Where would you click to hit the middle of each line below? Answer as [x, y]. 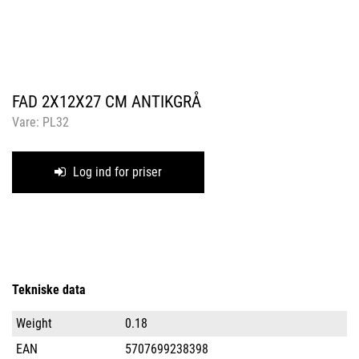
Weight [34, 323]
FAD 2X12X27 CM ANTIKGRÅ [107, 102]
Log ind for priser [116, 172]
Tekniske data [49, 290]
